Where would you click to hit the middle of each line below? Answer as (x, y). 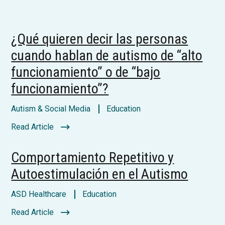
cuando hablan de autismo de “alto (107, 55)
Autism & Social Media (51, 109)
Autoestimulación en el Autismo (100, 174)
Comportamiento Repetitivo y (93, 157)
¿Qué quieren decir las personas (100, 39)
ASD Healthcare (39, 194)
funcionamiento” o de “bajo (86, 72)
